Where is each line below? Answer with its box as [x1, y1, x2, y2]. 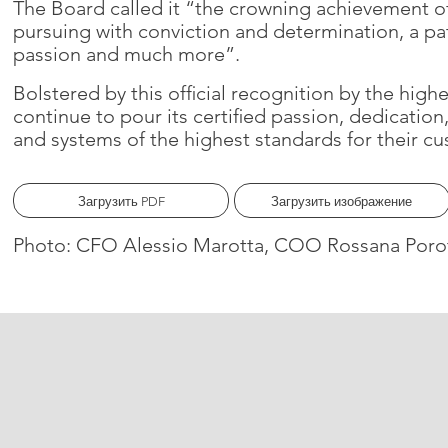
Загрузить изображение [271, 193, 413, 210]
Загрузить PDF [77, 193, 165, 210]
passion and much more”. [13, 42, 241, 67]
